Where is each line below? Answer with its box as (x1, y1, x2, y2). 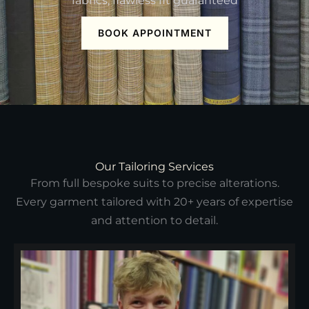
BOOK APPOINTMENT (97, 27, 212, 39)
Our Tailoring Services (95, 160, 214, 173)
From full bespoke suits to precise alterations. (30, 177, 279, 190)
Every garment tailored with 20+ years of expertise (16, 195, 293, 208)
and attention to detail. (91, 214, 218, 227)
